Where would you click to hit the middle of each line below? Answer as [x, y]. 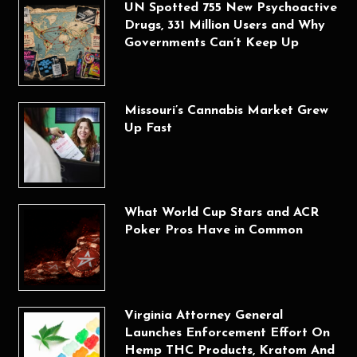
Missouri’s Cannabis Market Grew [226, 110]
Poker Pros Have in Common [213, 231]
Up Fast [148, 128]
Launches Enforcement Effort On [227, 333]
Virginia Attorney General [203, 315]
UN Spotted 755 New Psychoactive [230, 8]
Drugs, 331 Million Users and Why [224, 26]
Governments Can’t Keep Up [211, 43]
